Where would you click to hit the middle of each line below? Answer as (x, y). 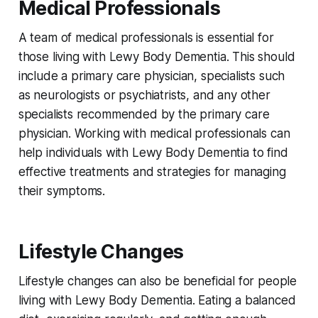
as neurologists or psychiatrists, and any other (144, 95)
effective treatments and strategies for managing (152, 172)
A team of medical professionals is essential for (146, 38)
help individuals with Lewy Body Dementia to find (153, 153)
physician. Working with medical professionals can (154, 134)
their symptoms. (62, 191)
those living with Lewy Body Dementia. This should (157, 57)
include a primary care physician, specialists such (152, 76)
